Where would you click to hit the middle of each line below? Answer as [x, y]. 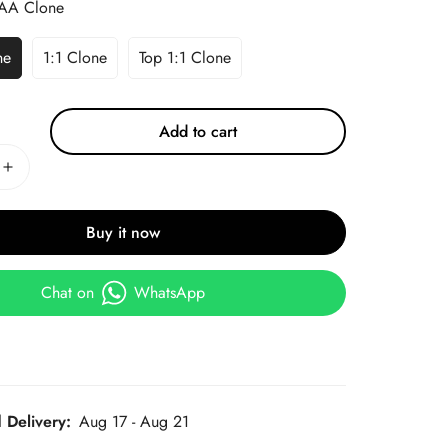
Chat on [68, 292]
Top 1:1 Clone [185, 57]
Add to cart [198, 131]
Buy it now [123, 232]
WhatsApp [170, 292]
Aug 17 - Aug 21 [134, 421]
